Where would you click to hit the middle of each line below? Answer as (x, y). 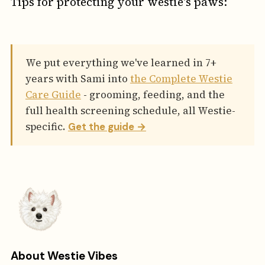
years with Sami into (77, 79)
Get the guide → (107, 127)
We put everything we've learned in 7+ (121, 63)
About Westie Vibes (64, 256)
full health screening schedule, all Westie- (130, 111)
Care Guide (53, 95)
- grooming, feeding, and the (153, 95)
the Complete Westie (181, 79)
